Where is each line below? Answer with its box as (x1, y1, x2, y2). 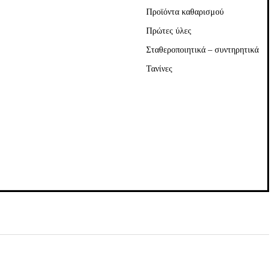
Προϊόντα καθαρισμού (146, 7, 224, 17)
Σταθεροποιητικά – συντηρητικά (146, 45, 259, 54)
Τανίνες (146, 64, 172, 73)
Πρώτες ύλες (146, 26, 191, 35)
